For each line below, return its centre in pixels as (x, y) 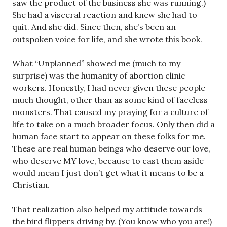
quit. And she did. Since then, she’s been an (94, 27)
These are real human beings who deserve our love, (111, 148)
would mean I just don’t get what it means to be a (108, 173)
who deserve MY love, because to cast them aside (108, 161)
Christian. (31, 185)
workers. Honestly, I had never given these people (109, 88)
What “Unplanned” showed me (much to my (96, 63)
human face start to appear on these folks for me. (109, 136)
